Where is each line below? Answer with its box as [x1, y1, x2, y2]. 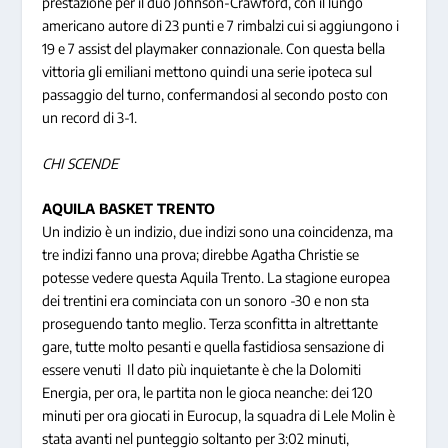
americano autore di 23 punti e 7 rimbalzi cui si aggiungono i [42, 17, 400, 35]
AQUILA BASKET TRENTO [42, 199, 216, 217]
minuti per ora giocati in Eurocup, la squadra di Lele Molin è [42, 406, 396, 424]
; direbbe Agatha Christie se [196, 245, 360, 263]
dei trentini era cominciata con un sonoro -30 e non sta [42, 291, 370, 309]
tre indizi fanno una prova [42, 245, 197, 263]
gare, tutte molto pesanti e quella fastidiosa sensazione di [42, 337, 385, 355]
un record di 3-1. [42, 109, 141, 127]
